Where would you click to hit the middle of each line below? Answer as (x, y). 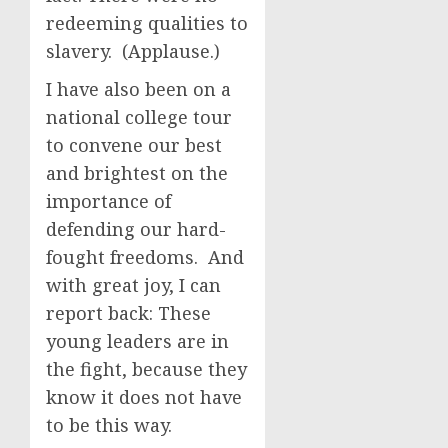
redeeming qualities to (147, 23)
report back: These (128, 313)
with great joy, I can (133, 285)
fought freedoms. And (145, 257)
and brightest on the (137, 173)
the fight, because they (146, 369)
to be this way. (111, 425)
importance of (108, 201)
